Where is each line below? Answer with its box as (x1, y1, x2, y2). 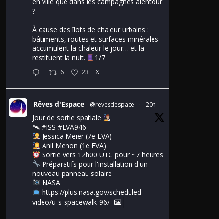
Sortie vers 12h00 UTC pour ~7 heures (40, 150, 163, 159)
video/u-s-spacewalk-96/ (32, 197, 109, 207)
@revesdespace (90, 100, 134, 109)
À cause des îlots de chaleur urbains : (32, 24, 149, 34)
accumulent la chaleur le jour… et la (32, 43, 144, 53)
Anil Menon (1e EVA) (40, 140, 106, 150)
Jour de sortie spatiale (32, 112, 103, 122)
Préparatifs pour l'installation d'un (40, 159, 148, 169)
